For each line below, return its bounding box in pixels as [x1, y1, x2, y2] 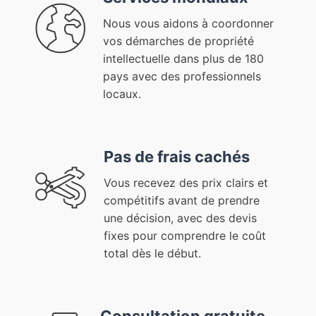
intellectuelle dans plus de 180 [103, 51, 264, 66]
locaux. [103, 87, 141, 102]
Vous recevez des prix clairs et [104, 176, 268, 190]
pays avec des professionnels [103, 69, 261, 84]
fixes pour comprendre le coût [104, 229, 266, 243]
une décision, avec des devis [104, 211, 257, 226]
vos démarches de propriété [103, 34, 254, 49]
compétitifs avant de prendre [104, 193, 260, 208]
